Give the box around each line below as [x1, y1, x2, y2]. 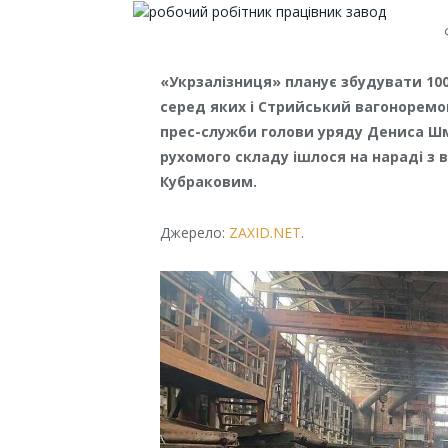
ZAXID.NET [229, 222, 302, 242]
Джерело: [160, 222, 230, 242]
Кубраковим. [160, 171, 258, 191]
